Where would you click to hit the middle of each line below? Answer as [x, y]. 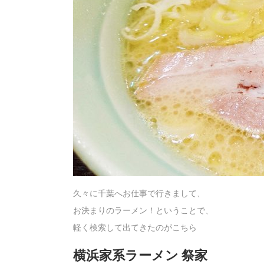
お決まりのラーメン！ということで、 [143, 211]
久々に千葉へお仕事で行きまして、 [139, 194]
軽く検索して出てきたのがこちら [135, 228]
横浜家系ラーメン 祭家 [140, 255]
